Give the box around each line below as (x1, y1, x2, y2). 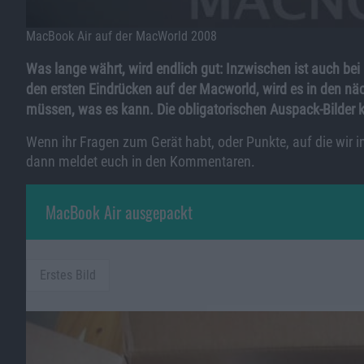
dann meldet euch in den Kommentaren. (26, 152, 255, 170)
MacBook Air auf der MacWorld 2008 (26, 28, 217, 44)
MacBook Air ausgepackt (45, 199, 193, 224)
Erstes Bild (40, 266, 96, 283)
